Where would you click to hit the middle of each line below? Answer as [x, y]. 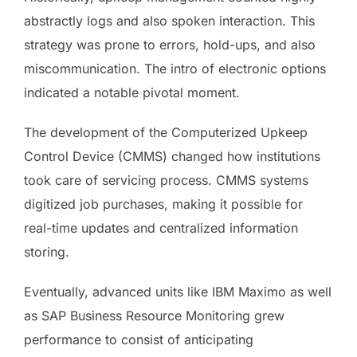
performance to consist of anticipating [139, 339]
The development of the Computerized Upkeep [166, 132]
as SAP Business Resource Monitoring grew [154, 315]
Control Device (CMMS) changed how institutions [172, 156]
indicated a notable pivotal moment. [132, 92]
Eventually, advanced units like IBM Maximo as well [178, 291]
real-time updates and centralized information [161, 228]
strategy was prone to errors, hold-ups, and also [170, 44]
